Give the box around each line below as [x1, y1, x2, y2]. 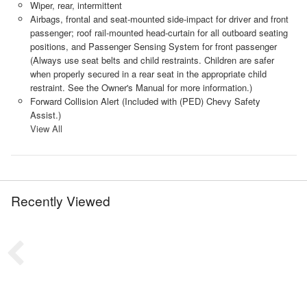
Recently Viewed [11, 191, 110, 210]
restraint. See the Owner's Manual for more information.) [29, 80, 252, 94]
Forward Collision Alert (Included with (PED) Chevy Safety [29, 94, 260, 108]
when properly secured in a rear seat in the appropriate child [29, 66, 267, 80]
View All [29, 121, 62, 135]
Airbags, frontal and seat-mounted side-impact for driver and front [29, 12, 288, 25]
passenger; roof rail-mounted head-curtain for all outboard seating [29, 25, 288, 39]
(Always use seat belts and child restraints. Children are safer [29, 53, 274, 66]
